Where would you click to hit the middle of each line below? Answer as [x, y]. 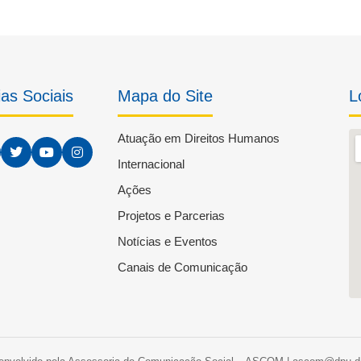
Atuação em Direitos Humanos [198, 138]
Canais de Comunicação [182, 267]
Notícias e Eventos [167, 241]
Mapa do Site [165, 96]
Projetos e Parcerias [171, 216]
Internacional [151, 164]
